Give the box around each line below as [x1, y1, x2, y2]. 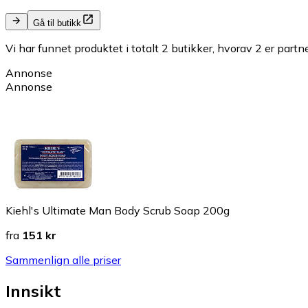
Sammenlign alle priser [5, 253, 121, 267]
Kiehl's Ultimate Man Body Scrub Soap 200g [5, 203, 230, 218]
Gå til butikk [33, 18, 81, 29]
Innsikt [5, 280, 61, 302]
